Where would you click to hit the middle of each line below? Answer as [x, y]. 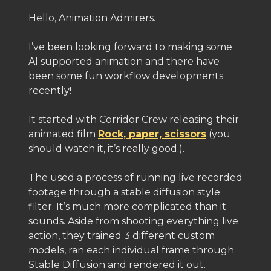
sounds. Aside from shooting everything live [133, 221]
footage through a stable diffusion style [124, 192]
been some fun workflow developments [126, 76]
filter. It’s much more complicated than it [127, 207]
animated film [63, 134]
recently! [50, 90]
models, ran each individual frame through [131, 250]
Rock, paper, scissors [152, 134]
